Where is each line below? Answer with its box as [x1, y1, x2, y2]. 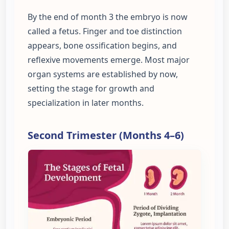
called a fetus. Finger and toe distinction [28, 25, 182, 37]
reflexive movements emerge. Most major [28, 54, 190, 65]
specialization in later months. [28, 97, 144, 108]
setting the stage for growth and [28, 82, 154, 94]
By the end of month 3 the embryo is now [28, 11, 188, 22]
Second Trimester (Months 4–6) [28, 128, 184, 142]
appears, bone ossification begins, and [28, 39, 177, 51]
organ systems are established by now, [28, 68, 178, 80]
